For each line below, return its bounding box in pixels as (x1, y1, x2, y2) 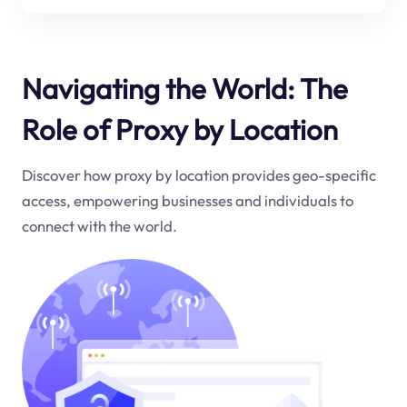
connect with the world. (21, 216, 177, 236)
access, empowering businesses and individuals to (21, 191, 353, 211)
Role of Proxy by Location (21, 111, 338, 147)
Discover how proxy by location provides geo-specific (21, 165, 376, 185)
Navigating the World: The (21, 70, 348, 106)
